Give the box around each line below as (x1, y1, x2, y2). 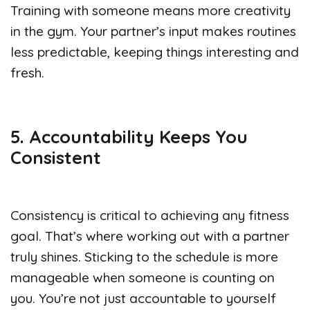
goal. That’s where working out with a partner (10, 227, 289, 244)
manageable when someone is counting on (10, 268, 275, 286)
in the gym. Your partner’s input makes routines (10, 22, 296, 39)
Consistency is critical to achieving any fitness (10, 206, 289, 224)
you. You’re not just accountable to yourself (10, 289, 276, 307)
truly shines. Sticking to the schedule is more (10, 248, 278, 265)
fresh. (10, 64, 44, 81)
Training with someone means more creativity (10, 1, 291, 19)
